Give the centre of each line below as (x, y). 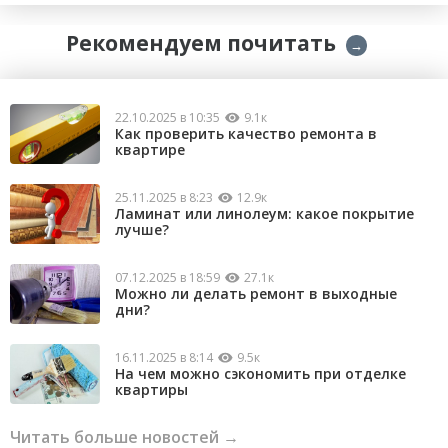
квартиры (151, 389)
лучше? (142, 229)
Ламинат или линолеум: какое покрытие (264, 213)
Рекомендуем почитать (200, 43)
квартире (150, 149)
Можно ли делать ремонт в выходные (256, 293)
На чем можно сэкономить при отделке (260, 373)
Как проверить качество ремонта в (246, 133)
